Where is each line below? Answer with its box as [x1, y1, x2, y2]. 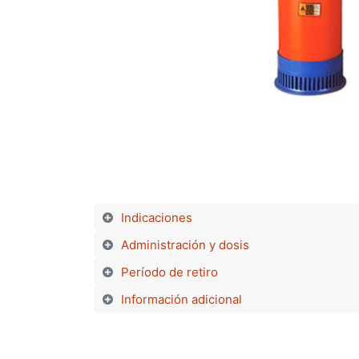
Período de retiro [120, 264, 218, 280]
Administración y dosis [120, 236, 249, 252]
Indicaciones [120, 209, 192, 225]
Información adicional [120, 291, 242, 307]
